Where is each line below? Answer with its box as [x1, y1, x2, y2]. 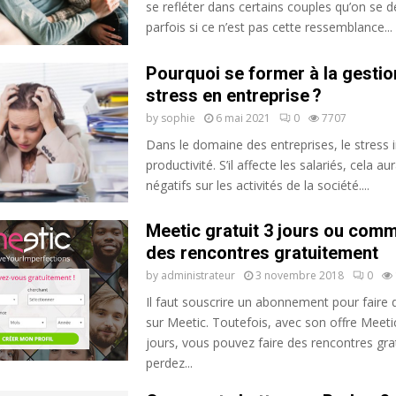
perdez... [145, 354, 193, 371]
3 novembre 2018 [255, 268, 344, 283]
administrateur [160, 268, 235, 283]
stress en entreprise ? [145, 84, 322, 106]
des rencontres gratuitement [145, 242, 378, 263]
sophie [160, 110, 195, 126]
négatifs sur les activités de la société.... [145, 176, 369, 194]
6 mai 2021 [215, 110, 270, 126]
